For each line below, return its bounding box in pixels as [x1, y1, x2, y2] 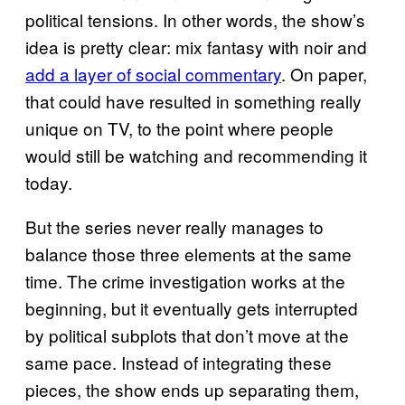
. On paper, [281, 61, 367, 87]
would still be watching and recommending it [25, 143, 367, 168]
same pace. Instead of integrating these [25, 350, 332, 375]
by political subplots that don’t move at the [25, 323, 349, 348]
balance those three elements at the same [25, 241, 352, 267]
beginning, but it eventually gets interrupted [25, 296, 358, 321]
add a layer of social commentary [25, 61, 281, 87]
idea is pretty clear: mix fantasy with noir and [25, 34, 367, 60]
